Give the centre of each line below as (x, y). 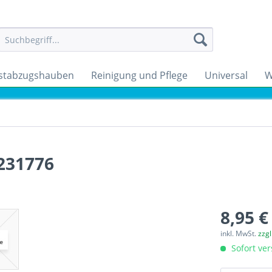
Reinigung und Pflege (139, 75)
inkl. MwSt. (240, 233)
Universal (226, 75)
